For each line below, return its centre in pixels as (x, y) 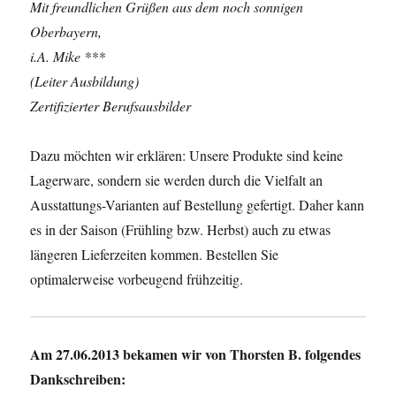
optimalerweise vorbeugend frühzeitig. (137, 279)
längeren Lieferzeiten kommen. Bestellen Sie (155, 254)
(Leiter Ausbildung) (85, 81)
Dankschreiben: (78, 379)
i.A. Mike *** (68, 56)
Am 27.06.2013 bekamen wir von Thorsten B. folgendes (196, 354)
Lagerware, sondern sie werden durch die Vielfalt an (177, 180)
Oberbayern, (66, 31)
